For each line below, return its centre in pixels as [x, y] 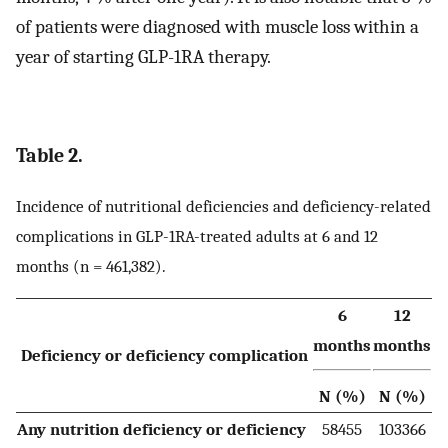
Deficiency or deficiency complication [164, 355]
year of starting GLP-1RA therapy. [143, 57]
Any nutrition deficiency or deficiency [161, 429]
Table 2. [49, 156]
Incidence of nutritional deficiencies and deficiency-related [223, 205]
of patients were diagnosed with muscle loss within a [217, 27]
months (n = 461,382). [91, 265]
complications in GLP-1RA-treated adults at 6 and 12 [197, 235]
